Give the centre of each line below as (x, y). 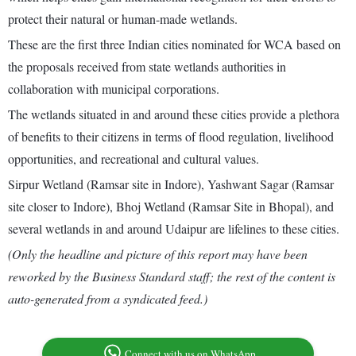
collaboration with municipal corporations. (114, 89)
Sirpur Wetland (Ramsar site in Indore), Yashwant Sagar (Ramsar (171, 184)
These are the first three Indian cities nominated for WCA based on (174, 44)
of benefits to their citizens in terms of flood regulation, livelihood (171, 137)
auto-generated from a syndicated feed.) (108, 299)
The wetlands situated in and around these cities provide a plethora (174, 114)
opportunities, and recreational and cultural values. (133, 159)
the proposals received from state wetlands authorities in (147, 67)
